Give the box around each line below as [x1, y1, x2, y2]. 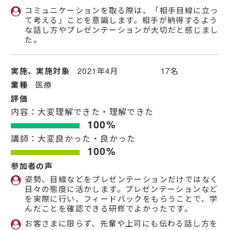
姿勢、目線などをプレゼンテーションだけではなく [25, 174, 219, 185]
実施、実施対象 [11, 65, 70, 77]
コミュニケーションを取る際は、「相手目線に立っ [25, 5, 219, 16]
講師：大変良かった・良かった [11, 132, 136, 145]
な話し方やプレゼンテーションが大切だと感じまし [25, 24, 219, 35]
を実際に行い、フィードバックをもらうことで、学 [25, 193, 218, 204]
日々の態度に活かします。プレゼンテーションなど [25, 183, 218, 195]
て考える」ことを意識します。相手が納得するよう [25, 14, 218, 26]
